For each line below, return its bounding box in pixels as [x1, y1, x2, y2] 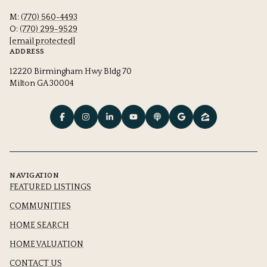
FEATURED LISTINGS [10, 182, 91, 193]
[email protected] [10, 36, 75, 46]
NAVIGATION [10, 172, 59, 180]
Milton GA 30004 [10, 78, 74, 88]
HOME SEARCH [10, 221, 69, 231]
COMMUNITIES [10, 201, 71, 212]
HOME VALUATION [10, 240, 83, 250]
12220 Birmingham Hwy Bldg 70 [10, 66, 132, 76]
